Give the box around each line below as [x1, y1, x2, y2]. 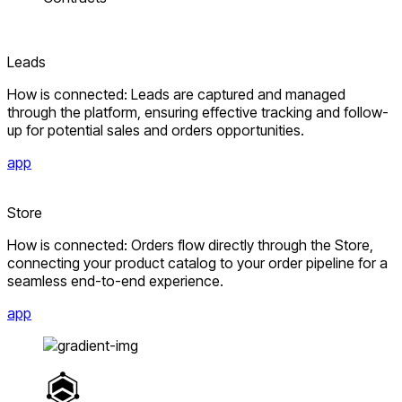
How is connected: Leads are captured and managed [7, 85, 345, 104]
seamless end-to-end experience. [7, 272, 223, 291]
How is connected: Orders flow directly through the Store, [7, 236, 373, 255]
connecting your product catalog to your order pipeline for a [7, 254, 388, 273]
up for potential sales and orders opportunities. [7, 121, 304, 140]
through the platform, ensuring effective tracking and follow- [7, 103, 389, 122]
